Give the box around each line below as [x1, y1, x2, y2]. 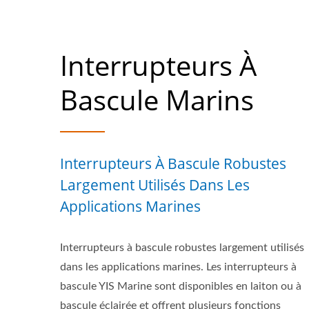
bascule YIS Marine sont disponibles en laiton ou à [60, 281, 301, 292]
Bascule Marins [60, 81, 254, 119]
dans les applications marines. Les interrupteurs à [60, 261, 297, 272]
